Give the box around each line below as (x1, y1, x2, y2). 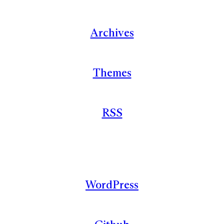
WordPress (85, 177, 138, 191)
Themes (92, 65, 131, 79)
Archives (90, 25, 134, 39)
